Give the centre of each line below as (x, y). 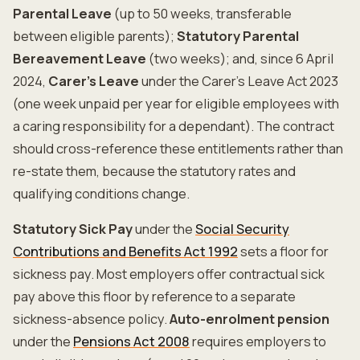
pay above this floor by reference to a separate (154, 297)
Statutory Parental (238, 36)
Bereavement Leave (80, 59)
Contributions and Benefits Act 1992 (125, 252)
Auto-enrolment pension (250, 319)
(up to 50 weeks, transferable (202, 14)
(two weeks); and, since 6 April (240, 59)
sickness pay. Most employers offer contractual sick (169, 274)
